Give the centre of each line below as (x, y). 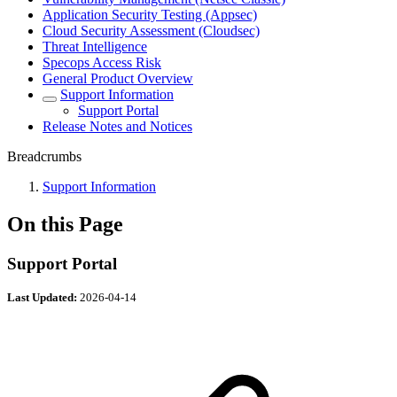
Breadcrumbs (44, 156)
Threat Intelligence (95, 47)
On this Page (65, 224)
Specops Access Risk (102, 62)
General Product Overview (118, 78)
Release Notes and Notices (117, 126)
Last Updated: (43, 297)
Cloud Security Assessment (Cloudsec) (151, 31)
